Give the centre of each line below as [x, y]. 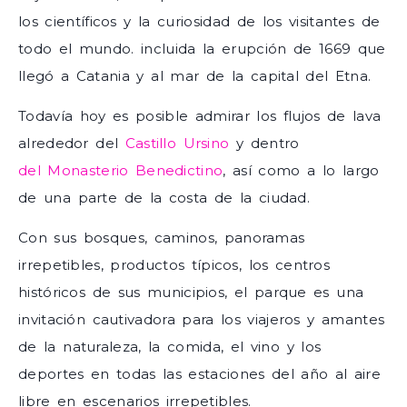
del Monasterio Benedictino [121, 171]
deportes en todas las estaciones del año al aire [199, 374]
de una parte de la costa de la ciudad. [164, 198]
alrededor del [72, 144]
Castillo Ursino [177, 144]
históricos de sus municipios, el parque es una [191, 293]
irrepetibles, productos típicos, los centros [174, 265]
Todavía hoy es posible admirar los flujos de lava [200, 116]
